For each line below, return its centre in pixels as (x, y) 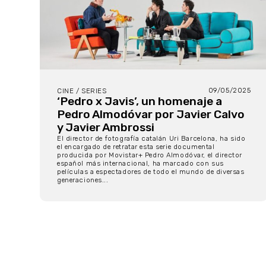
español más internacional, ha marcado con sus (140, 164)
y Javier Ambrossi (106, 128)
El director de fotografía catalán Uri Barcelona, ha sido (151, 139)
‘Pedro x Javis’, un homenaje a (140, 102)
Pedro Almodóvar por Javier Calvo (151, 115)
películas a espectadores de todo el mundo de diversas (151, 172)
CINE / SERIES (82, 91)
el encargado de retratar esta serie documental (136, 147)
